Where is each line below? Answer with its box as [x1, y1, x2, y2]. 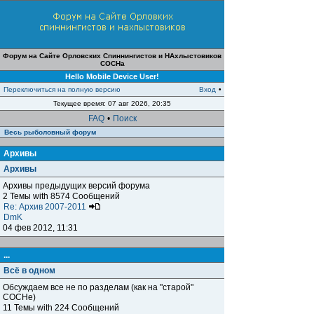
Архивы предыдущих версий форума [3, 181, 150, 191]
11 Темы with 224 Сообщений [3, 303, 119, 313]
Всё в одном [4, 266, 55, 275]
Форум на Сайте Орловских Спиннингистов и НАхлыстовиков [3, 52, 221, 60]
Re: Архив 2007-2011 [4, 202, 88, 212]
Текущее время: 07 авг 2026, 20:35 [53, 100, 171, 107]
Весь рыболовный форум [4, 128, 96, 136]
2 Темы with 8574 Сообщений [3, 191, 120, 201]
